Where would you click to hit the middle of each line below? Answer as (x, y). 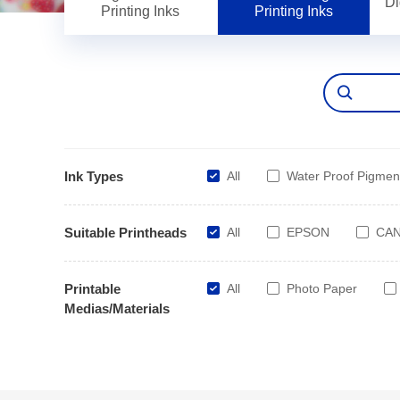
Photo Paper (322, 288)
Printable (92, 288)
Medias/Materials (117, 308)
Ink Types (94, 176)
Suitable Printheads (125, 232)
